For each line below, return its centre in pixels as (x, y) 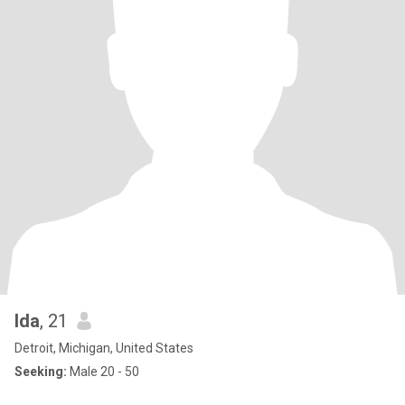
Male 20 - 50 (103, 372)
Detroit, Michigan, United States (104, 348)
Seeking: (41, 372)
